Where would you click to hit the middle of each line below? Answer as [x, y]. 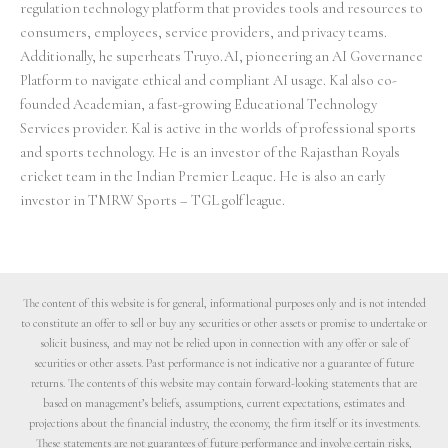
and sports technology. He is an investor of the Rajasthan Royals [210, 152]
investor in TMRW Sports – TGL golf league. [152, 200]
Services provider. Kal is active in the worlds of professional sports [218, 128]
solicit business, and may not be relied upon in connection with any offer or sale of [224, 343]
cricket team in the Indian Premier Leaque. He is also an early [202, 176]
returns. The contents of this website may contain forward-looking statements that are [224, 383]
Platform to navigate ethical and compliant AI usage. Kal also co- [208, 80]
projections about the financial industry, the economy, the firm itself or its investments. [224, 423]
